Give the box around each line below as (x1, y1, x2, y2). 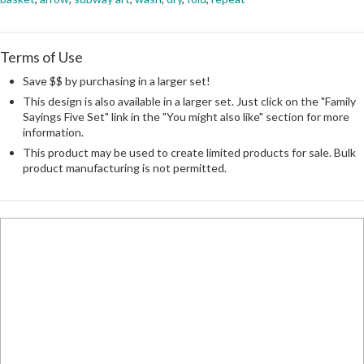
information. (23, 124, 84, 139)
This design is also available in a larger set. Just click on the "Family (23, 93, 356, 108)
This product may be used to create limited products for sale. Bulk (23, 145, 356, 159)
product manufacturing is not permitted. (23, 160, 227, 175)
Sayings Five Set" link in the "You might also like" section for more (23, 109, 349, 123)
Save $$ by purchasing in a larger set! (23, 74, 210, 89)
